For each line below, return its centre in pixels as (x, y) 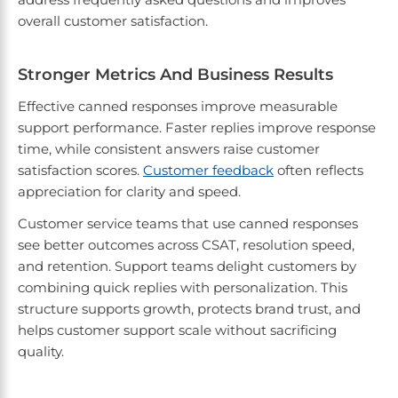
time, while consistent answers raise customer (169, 149)
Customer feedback (208, 171)
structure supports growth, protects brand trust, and (189, 309)
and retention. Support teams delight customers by (187, 267)
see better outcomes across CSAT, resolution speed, (186, 245)
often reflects (318, 171)
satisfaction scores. (80, 171)
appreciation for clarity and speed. (129, 192)
